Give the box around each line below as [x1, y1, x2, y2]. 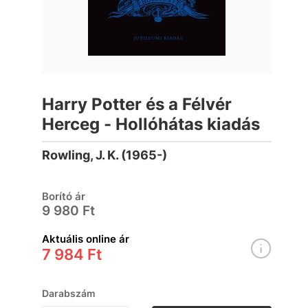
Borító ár [42, 190, 86, 203]
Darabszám [42, 287, 96, 299]
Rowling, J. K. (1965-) [42, 148, 168, 162]
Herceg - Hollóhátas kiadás [42, 114, 261, 134]
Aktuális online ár [42, 232, 130, 245]
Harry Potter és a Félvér [42, 94, 232, 114]
